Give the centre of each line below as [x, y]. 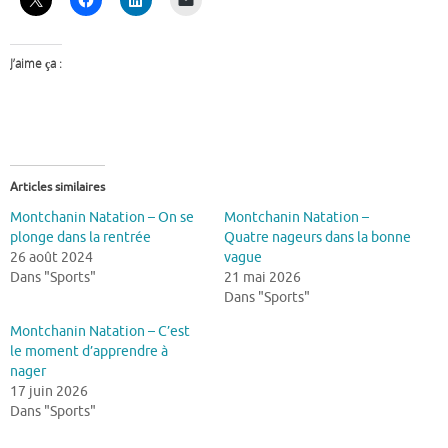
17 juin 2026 [49, 391]
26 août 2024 [51, 257]
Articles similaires [57, 186]
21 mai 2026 [262, 277]
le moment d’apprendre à [89, 351]
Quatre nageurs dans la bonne [317, 237]
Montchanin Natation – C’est [100, 331]
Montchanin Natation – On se [102, 217]
